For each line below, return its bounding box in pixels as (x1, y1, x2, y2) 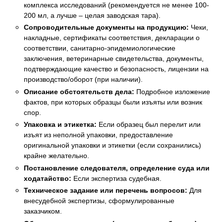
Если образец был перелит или (97, 120, 201, 129)
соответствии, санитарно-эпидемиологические (24, 44, 175, 53)
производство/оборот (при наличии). (24, 75, 143, 84)
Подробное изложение (134, 87, 210, 96)
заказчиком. (24, 207, 62, 216)
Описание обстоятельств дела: (24, 87, 134, 96)
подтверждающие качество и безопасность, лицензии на (24, 64, 209, 74)
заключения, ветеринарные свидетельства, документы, (24, 54, 204, 63)
